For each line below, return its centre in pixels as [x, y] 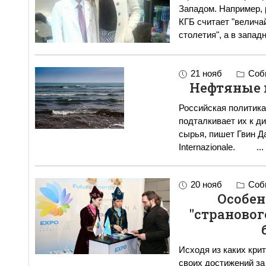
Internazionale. [217, 147]
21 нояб [206, 74]
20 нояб [206, 185]
